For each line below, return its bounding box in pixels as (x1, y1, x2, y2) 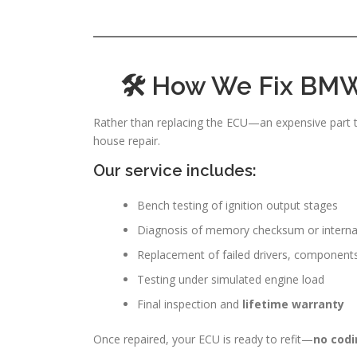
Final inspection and (137, 296, 242, 312)
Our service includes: (93, 160, 257, 180)
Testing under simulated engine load (137, 271, 324, 287)
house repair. (93, 132, 160, 148)
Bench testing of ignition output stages (137, 197, 338, 213)
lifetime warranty (242, 296, 344, 312)
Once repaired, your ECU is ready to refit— (93, 331, 313, 347)
